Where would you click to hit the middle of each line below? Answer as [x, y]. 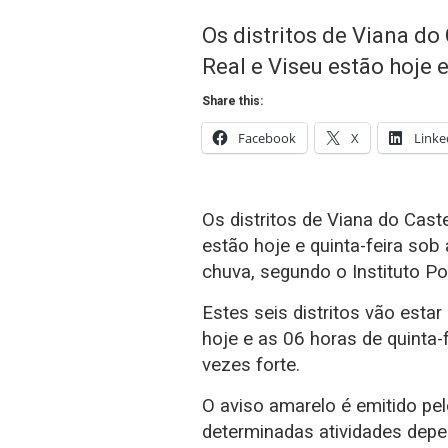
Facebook [267, 137]
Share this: [232, 100]
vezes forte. [251, 364]
